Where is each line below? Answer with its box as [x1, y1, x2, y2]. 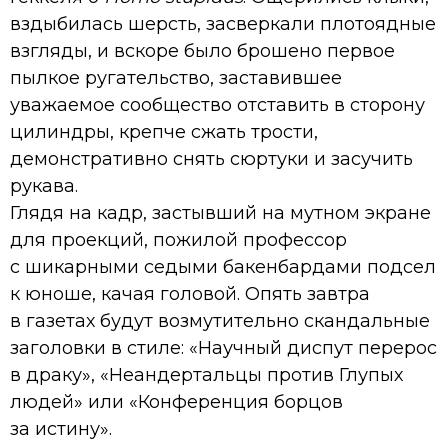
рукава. [10, 174, 78, 197]
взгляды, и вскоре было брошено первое [10, 39, 395, 62]
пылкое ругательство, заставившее [10, 66, 342, 89]
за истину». [10, 417, 112, 440]
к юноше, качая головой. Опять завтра [10, 282, 370, 305]
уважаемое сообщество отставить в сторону [10, 93, 425, 116]
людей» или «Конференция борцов [10, 390, 343, 413]
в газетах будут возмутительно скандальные [10, 309, 430, 332]
